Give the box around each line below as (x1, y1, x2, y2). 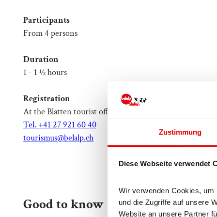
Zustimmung (158, 127, 202, 136)
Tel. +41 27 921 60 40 (23, 119, 96, 130)
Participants (23, 14, 70, 26)
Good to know (23, 196, 104, 213)
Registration (23, 93, 70, 104)
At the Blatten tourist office (23, 106, 118, 117)
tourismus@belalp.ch (23, 132, 93, 143)
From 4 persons (23, 27, 77, 39)
